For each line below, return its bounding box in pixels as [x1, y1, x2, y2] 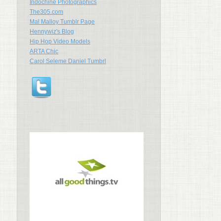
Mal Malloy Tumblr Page [30, 18, 95, 25]
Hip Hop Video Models [30, 38, 90, 45]
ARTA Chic [30, 48, 58, 55]
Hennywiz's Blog [30, 28, 74, 35]
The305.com [30, 8, 63, 15]
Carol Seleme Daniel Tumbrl [30, 58, 106, 65]
